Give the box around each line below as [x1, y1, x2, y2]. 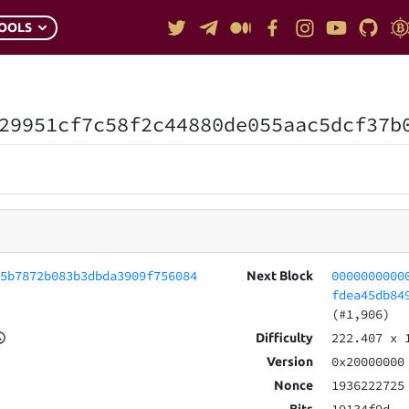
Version [266, 354, 313, 370]
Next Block [246, 268, 313, 284]
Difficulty [255, 330, 313, 346]
